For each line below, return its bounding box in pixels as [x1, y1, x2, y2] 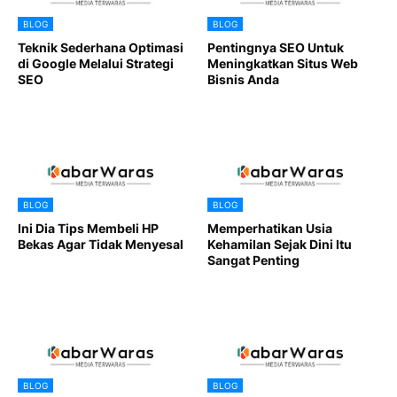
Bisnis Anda [207, 71, 279, 87]
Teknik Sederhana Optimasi [18, 39, 183, 55]
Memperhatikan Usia [207, 220, 332, 236]
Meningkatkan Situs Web [207, 55, 358, 71]
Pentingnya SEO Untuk [207, 39, 344, 55]
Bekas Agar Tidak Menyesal [18, 236, 183, 252]
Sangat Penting [207, 252, 300, 268]
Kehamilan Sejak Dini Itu [207, 236, 352, 252]
